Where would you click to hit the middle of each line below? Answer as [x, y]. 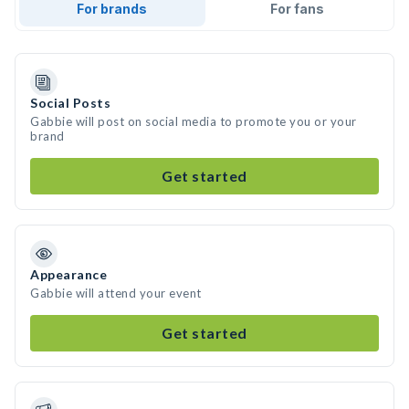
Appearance [68, 274]
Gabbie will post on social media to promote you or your [194, 121]
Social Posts [70, 103]
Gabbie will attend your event [116, 293]
